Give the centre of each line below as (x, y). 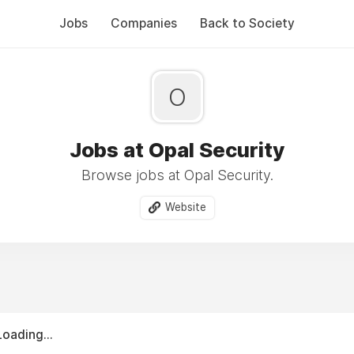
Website (185, 207)
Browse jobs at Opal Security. (177, 175)
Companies (144, 23)
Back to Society (247, 23)
